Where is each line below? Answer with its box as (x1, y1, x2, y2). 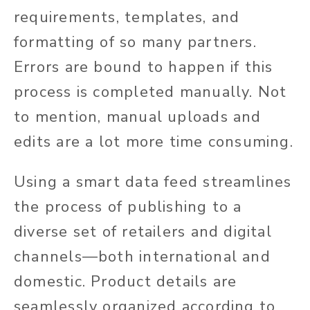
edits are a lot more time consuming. (14, 131, 293, 153)
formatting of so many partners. (14, 32, 257, 53)
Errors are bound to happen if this (14, 57, 273, 78)
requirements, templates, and (14, 7, 240, 28)
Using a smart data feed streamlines (14, 172, 292, 193)
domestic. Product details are (14, 271, 237, 293)
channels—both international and (14, 246, 271, 268)
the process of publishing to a (14, 197, 242, 218)
